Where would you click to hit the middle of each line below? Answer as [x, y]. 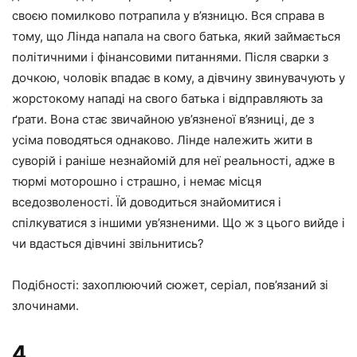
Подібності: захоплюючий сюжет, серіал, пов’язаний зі [170, 284]
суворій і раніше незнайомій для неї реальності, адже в [173, 160]
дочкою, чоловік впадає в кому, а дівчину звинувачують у [178, 77]
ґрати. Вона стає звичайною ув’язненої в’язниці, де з [163, 119]
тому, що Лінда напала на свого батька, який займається [176, 36]
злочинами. [45, 305]
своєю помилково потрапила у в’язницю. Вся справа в [168, 15]
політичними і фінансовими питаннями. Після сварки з [170, 57]
